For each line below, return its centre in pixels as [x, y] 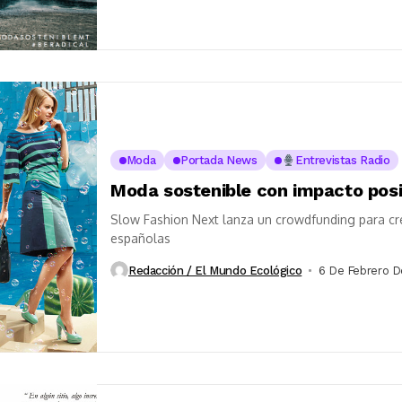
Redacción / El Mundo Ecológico [215, 270]
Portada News [219, 161]
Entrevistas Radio [342, 161]
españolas [140, 239]
